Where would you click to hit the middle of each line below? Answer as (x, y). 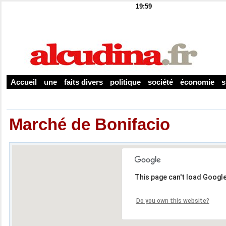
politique (125, 82)
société (160, 82)
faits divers (83, 82)
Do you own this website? (173, 201)
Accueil (23, 82)
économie (196, 82)
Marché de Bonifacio (90, 124)
